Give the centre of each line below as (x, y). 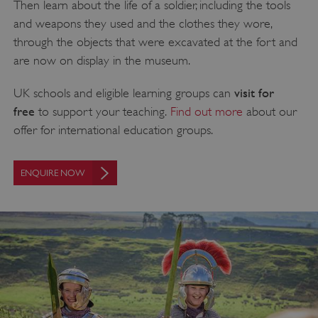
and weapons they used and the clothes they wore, (143, 24)
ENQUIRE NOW (53, 173)
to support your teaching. (102, 112)
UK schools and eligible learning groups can (124, 93)
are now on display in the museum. (102, 61)
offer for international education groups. (113, 130)
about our (269, 112)
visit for (254, 93)
